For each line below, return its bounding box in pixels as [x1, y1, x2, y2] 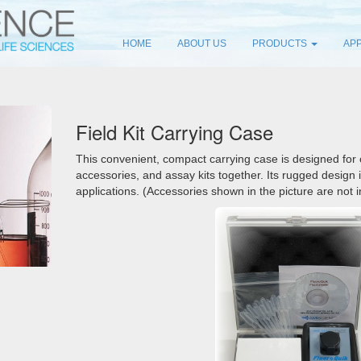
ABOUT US [177, 38, 226, 50]
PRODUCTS [252, 38, 309, 50]
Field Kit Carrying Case [75, 118, 273, 147]
